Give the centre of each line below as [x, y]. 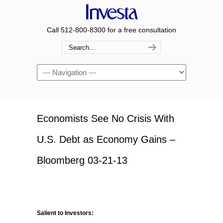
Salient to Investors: [65, 213]
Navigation [54, 70]
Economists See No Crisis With [106, 118]
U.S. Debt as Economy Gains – [106, 139]
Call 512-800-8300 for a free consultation [111, 30]
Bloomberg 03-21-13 [82, 160]
